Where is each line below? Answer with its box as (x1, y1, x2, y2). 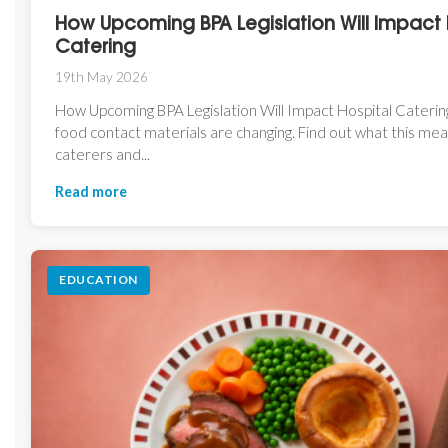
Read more (55, 182, 127, 200)
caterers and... (55, 144, 150, 163)
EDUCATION (59, 272, 138, 288)
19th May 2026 (55, 68, 148, 85)
